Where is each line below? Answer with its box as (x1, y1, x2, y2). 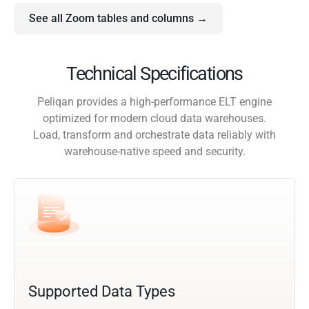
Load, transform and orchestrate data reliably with (33, 128, 276, 142)
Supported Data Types (28, 282, 175, 300)
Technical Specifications (66, 63, 243, 86)
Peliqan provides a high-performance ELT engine (37, 95, 272, 109)
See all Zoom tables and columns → (29, 12, 208, 26)
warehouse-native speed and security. (63, 145, 246, 159)
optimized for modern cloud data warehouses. (43, 112, 266, 126)
